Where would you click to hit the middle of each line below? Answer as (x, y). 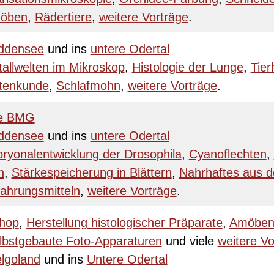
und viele (190, 241)
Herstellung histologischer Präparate (124, 223)
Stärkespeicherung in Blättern (91, 172)
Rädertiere (63, 17)
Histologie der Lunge (187, 67)
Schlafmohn (88, 86)
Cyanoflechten (228, 154)
